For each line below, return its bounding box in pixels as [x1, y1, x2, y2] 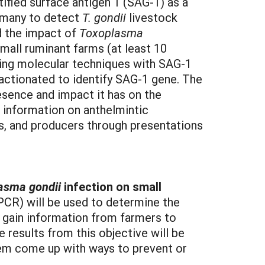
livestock [126, 9, 177, 25]
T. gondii [82, 9, 126, 25]
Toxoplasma [79, 25, 143, 40]
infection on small [64, 179, 161, 194]
